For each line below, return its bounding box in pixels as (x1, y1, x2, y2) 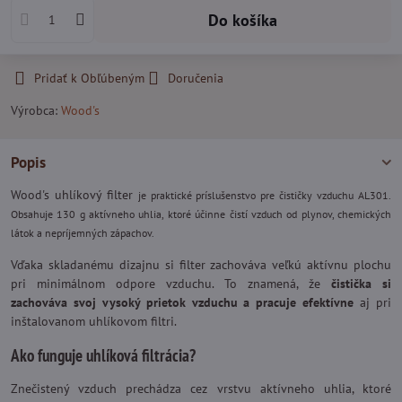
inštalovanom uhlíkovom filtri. (11, 313, 177, 329)
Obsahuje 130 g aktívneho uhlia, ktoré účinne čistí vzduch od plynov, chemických (11, 207, 391, 221)
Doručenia (168, 70, 223, 86)
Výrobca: (11, 102, 61, 118)
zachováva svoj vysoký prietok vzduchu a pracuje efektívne (11, 294, 354, 310)
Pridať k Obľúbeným (34, 70, 144, 86)
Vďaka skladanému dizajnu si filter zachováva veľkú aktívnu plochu (11, 257, 391, 273)
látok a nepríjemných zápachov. (11, 226, 154, 240)
